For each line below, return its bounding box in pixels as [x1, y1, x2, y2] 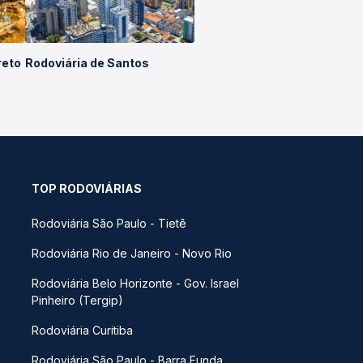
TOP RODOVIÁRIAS [32, 181, 142, 195]
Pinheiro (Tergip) [32, 293, 123, 307]
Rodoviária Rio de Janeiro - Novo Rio [32, 246, 232, 260]
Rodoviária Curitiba [32, 323, 133, 337]
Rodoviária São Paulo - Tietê [32, 216, 186, 230]
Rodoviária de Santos [25, 56, 150, 70]
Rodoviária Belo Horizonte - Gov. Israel [32, 276, 239, 290]
